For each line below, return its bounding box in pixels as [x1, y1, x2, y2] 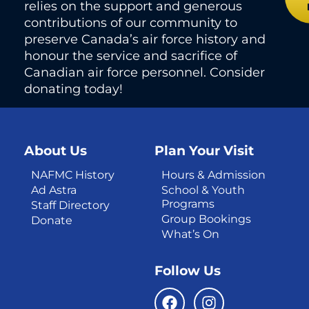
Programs [161, 197, 215, 211]
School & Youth [161, 183, 245, 197]
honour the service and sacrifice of [24, 48, 237, 63]
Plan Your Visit [154, 143, 254, 159]
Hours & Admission [161, 168, 266, 182]
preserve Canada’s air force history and [24, 32, 266, 47]
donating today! [24, 81, 123, 97]
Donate [31, 214, 72, 228]
